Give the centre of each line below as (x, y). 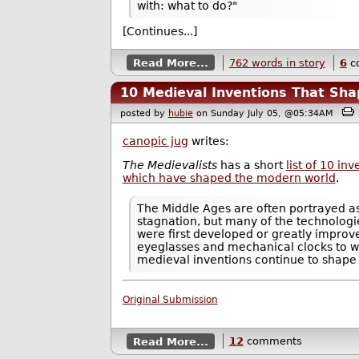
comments (272, 341)
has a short (251, 165)
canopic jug (155, 141)
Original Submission (170, 299)
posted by (144, 114)
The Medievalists (169, 165)
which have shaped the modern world (229, 177)
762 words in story (277, 63)
